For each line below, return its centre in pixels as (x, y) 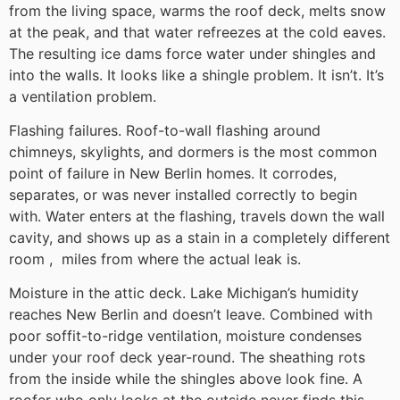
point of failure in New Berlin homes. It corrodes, (173, 173)
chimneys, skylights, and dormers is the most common (193, 151)
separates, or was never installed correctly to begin (183, 194)
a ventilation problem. (83, 96)
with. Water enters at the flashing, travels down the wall (197, 216)
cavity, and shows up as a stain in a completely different (200, 237)
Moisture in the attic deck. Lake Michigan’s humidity (184, 293)
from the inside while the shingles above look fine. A (186, 379)
